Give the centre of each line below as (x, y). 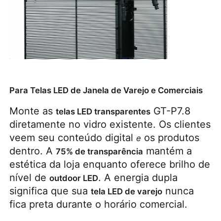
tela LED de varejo (127, 191)
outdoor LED (74, 178)
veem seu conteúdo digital (73, 137)
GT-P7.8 (171, 111)
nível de (30, 177)
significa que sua (50, 191)
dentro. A (33, 151)
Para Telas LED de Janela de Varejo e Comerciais (106, 90)
